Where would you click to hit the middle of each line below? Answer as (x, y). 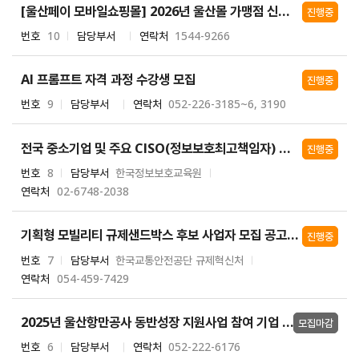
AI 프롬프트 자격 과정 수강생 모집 (109, 79)
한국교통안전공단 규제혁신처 (180, 260)
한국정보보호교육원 (159, 172)
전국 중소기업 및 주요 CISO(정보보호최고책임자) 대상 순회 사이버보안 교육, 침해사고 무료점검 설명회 (285, 147)
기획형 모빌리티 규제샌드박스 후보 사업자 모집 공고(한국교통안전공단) (293, 235)
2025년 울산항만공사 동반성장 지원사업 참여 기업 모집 (288, 322)
